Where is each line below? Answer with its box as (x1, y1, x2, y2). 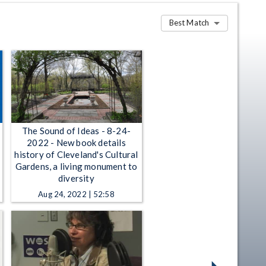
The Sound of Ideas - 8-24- (21, 125, 131, 136)
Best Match (169, 18, 209, 28)
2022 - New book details (27, 137, 126, 148)
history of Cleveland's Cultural (14, 148, 138, 160)
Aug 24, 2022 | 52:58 (38, 189, 115, 199)
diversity (58, 172, 94, 183)
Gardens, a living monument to (15, 160, 138, 172)
